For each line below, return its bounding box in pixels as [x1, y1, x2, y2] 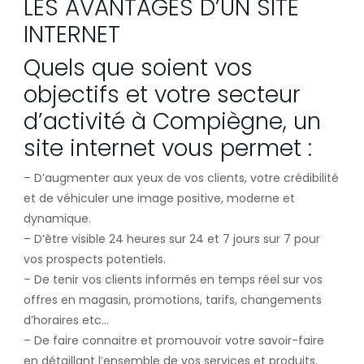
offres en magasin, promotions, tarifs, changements [23, 291, 322, 308]
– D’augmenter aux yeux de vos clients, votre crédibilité [23, 169, 339, 186]
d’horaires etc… [23, 311, 109, 328]
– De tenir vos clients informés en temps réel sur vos [23, 271, 323, 288]
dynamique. [23, 210, 91, 227]
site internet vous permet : [23, 132, 312, 164]
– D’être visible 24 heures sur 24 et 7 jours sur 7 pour [23, 230, 320, 247]
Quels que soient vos [23, 51, 253, 84]
